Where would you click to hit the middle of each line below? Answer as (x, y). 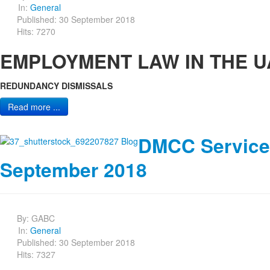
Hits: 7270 (36, 31)
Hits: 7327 (36, 254)
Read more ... (34, 106)
